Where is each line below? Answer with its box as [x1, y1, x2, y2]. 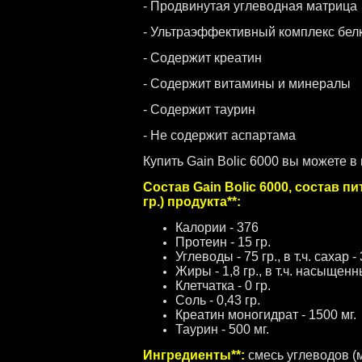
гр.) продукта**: [143, 195, 241, 208]
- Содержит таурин [143, 103, 255, 116]
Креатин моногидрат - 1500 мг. [175, 308, 356, 322]
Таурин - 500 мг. [175, 322, 269, 336]
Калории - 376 [175, 221, 259, 234]
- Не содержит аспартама [143, 128, 296, 142]
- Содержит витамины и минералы [143, 77, 351, 90]
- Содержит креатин [143, 51, 262, 65]
